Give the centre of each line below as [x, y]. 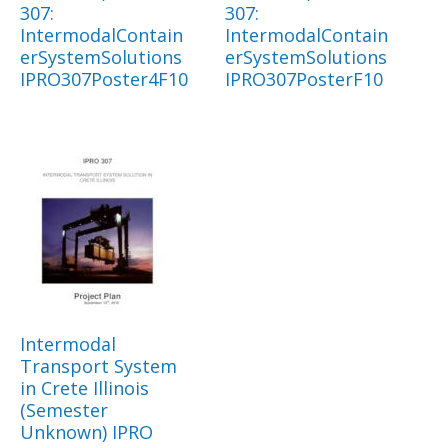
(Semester [64, 410]
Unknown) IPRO [86, 432]
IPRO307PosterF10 [304, 79]
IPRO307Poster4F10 [104, 79]
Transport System [98, 366]
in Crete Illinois [84, 388]
